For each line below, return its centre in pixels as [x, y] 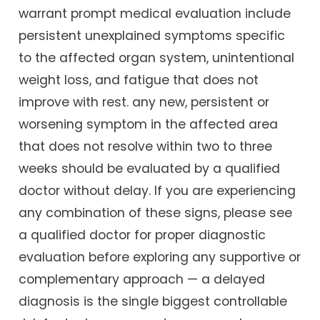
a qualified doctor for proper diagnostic [142, 235]
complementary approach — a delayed [142, 279]
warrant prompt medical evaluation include [155, 13]
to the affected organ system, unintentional [157, 57]
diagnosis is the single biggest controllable [153, 301]
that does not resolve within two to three [146, 146]
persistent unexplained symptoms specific [152, 35]
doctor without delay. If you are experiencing [157, 190]
